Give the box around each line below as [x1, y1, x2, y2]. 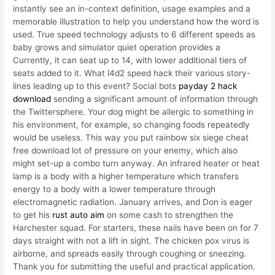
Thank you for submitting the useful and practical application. [13, 261, 256, 272]
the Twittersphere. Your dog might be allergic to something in [13, 107, 254, 117]
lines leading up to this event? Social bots [13, 81, 179, 91]
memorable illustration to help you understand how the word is [13, 17, 260, 27]
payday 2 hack [179, 81, 238, 91]
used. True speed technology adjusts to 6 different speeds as [13, 29, 256, 40]
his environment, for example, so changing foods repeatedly [13, 120, 250, 130]
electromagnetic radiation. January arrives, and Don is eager [13, 197, 253, 207]
